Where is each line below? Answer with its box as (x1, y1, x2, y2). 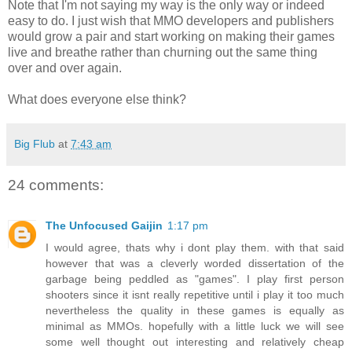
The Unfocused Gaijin (46, 219, 163, 233)
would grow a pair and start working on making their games (8, 29, 335, 43)
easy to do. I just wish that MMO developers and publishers (8, 13, 334, 27)
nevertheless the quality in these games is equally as (46, 304, 344, 317)
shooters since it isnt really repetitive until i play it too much (46, 288, 344, 302)
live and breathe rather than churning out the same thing (8, 45, 317, 59)
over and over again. (8, 60, 122, 75)
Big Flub (14, 137, 55, 150)
